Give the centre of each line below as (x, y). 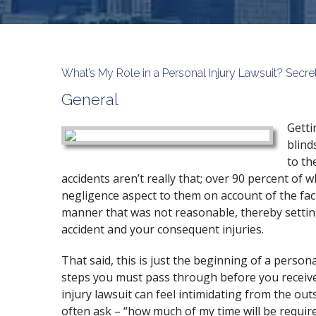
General (90, 99)
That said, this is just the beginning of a (168, 260)
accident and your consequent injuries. (163, 229)
